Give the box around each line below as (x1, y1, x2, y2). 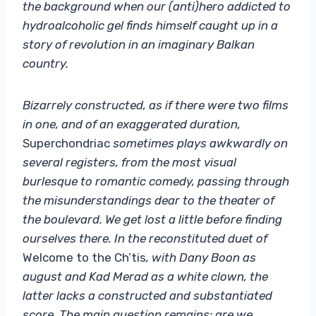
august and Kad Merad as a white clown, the (23, 269, 268, 284)
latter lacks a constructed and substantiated (23, 288, 272, 303)
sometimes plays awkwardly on (110, 135, 288, 150)
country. (23, 56, 68, 71)
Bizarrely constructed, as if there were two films (23, 97, 288, 112)
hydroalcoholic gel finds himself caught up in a (23, 18, 278, 32)
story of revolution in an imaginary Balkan (23, 37, 255, 51)
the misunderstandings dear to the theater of (23, 193, 274, 207)
